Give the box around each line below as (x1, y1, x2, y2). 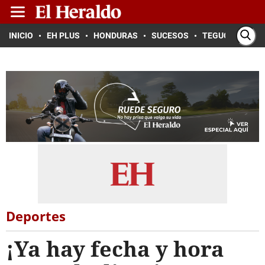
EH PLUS (47, 31, 80, 40)
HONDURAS (93, 31, 138, 40)
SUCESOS (151, 31, 189, 40)
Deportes (6, 207, 66, 225)
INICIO (9, 31, 33, 40)
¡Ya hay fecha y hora (6, 234, 224, 263)
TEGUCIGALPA (202, 31, 257, 40)
